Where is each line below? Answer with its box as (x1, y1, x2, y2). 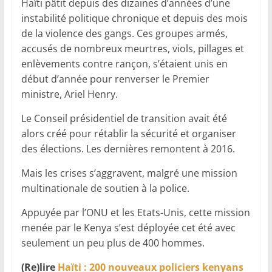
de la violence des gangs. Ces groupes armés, (21, 26, 228, 40)
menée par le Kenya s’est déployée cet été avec (21, 220, 236, 234)
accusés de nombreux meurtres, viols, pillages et (21, 41, 244, 55)
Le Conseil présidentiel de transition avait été (21, 111, 227, 125)
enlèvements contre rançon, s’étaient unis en (21, 56, 228, 70)
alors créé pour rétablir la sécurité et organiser (21, 126, 236, 140)
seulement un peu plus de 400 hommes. (21, 236, 205, 250)
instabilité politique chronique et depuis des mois (21, 11, 248, 25)
